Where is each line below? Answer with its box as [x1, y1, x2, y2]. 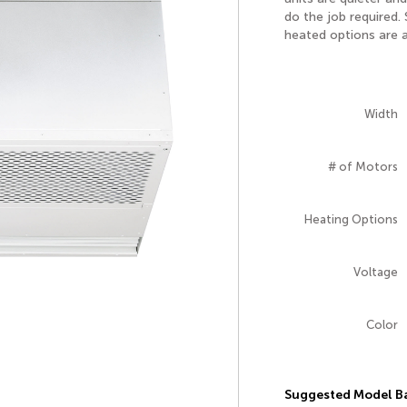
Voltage [352, 265, 398, 279]
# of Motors [327, 160, 398, 174]
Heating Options [303, 213, 398, 226]
